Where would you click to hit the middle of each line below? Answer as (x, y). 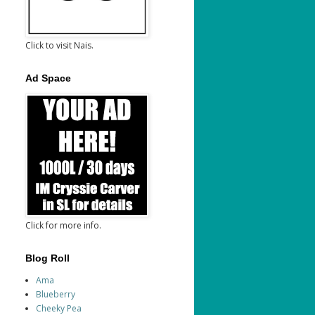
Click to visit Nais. (59, 46)
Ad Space (48, 78)
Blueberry (56, 295)
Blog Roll (47, 258)
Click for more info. (63, 226)
